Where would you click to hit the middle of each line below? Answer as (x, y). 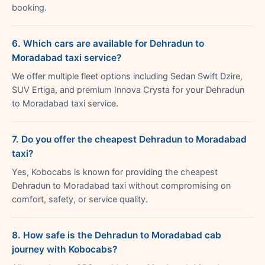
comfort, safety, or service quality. (80, 199)
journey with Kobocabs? (64, 249)
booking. (29, 7)
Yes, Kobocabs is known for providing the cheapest (115, 172)
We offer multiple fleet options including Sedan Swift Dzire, (127, 76)
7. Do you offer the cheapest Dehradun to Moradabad (129, 139)
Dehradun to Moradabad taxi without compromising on (121, 185)
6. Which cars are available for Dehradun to (108, 43)
